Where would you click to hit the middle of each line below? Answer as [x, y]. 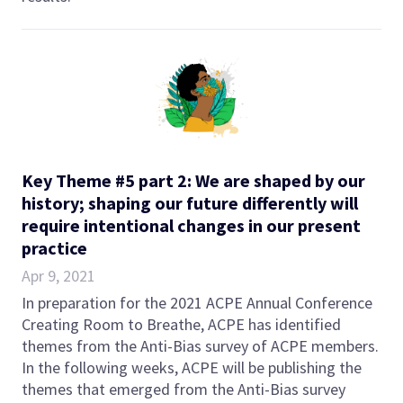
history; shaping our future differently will [190, 202]
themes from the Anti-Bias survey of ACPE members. [200, 345]
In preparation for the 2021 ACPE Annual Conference [197, 302]
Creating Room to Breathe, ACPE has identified [181, 324]
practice [54, 247]
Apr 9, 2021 [58, 275]
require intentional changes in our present [191, 225]
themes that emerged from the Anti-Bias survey [184, 389]
